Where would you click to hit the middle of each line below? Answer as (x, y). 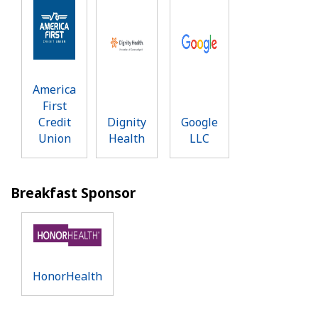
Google (199, 122)
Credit (54, 122)
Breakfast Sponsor (73, 193)
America (54, 90)
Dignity (126, 122)
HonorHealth (67, 276)
